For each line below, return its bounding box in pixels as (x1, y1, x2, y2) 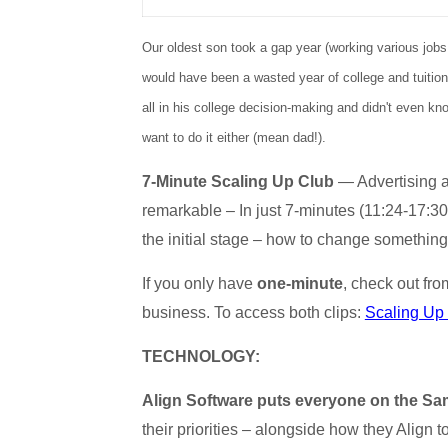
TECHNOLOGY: (141, 348, 260, 365)
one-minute (256, 275, 343, 292)
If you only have (141, 275, 257, 292)
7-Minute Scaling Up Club (141, 173, 334, 190)
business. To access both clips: (141, 304, 365, 321)
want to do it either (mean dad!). (141, 130, 326, 145)
